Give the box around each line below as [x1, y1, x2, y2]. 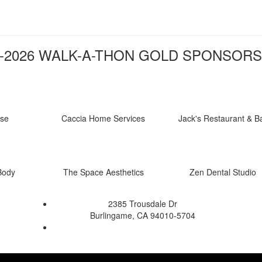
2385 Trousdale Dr [108, 198, 177, 210]
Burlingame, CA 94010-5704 [89, 209, 195, 222]
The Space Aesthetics [63, 166, 144, 178]
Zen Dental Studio [189, 166, 256, 178]
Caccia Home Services [61, 112, 145, 125]
